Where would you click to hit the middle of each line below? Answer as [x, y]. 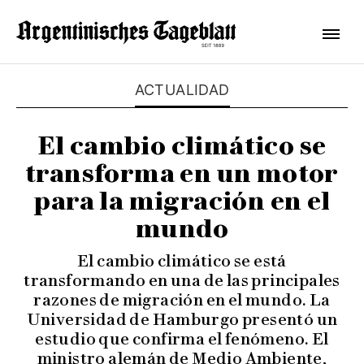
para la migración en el [182, 201]
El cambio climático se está [182, 261]
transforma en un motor [182, 173]
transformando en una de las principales [182, 280]
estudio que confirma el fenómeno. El [182, 339]
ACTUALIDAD [182, 90]
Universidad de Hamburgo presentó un [182, 319]
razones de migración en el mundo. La [182, 300]
